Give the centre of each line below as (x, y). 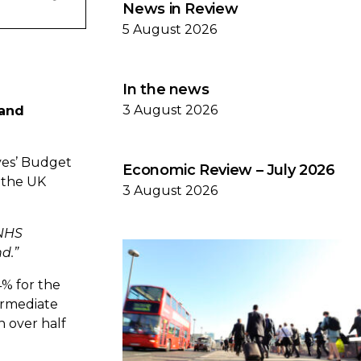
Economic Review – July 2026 (229, 170)
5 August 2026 (170, 29)
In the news (166, 89)
